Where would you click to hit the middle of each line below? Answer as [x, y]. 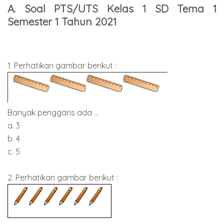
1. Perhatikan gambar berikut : [62, 65]
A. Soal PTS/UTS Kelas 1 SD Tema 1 [112, 9]
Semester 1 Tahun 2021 [62, 22]
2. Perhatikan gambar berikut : [63, 177]
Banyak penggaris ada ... [53, 112]
